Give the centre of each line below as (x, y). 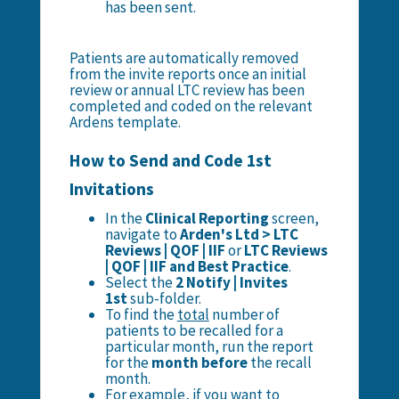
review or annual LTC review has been (187, 90)
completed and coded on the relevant (191, 106)
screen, (293, 218)
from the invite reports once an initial (187, 73)
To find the (141, 314)
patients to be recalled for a (194, 330)
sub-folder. (165, 298)
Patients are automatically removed (184, 57)
